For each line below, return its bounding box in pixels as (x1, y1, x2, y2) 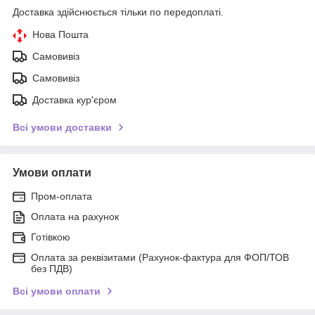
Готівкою (31, 231, 70, 243)
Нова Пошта (32, 28, 89, 40)
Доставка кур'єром (32, 94, 117, 105)
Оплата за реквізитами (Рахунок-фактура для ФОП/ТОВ (31, 251, 289, 263)
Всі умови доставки (13, 121, 112, 133)
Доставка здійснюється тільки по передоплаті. (13, 6, 224, 18)
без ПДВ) (31, 262, 72, 274)
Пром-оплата (31, 190, 92, 202)
